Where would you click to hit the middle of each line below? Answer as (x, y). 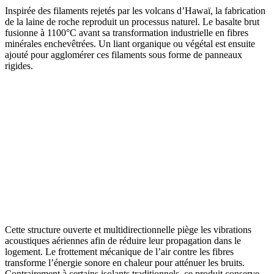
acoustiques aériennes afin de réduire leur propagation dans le (123, 241)
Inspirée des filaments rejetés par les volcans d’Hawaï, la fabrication (135, 11)
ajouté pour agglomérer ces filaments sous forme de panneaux (124, 55)
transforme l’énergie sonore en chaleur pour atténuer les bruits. (125, 263)
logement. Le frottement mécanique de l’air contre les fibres (119, 252)
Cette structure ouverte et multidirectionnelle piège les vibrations (128, 230)
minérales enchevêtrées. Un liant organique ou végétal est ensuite (130, 44)
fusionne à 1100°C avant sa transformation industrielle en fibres (127, 33)
